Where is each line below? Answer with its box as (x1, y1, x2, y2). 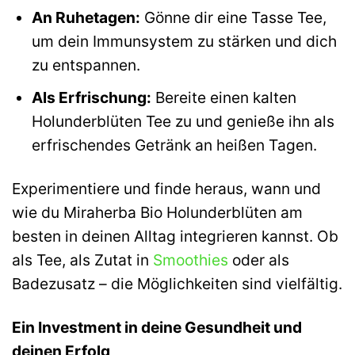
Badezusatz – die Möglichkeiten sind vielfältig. (12, 274, 342, 294)
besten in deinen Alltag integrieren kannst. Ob (12, 227, 338, 246)
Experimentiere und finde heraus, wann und (12, 179, 321, 199)
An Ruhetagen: (31, 7, 140, 27)
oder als (228, 250, 289, 270)
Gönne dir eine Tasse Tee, (139, 7, 326, 27)
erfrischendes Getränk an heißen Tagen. (31, 136, 317, 155)
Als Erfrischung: (31, 88, 151, 108)
